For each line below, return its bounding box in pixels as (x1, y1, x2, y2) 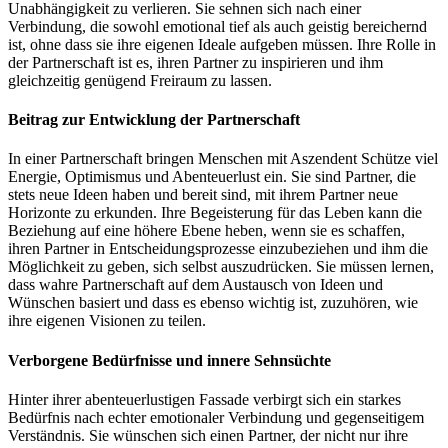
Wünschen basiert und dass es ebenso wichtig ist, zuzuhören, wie (8, 294, 418, 312)
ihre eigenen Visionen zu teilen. (8, 312, 206, 330)
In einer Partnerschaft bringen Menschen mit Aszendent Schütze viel (8, 150, 438, 168)
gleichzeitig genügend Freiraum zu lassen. (8, 71, 272, 89)
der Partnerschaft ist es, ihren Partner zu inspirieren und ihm (8, 53, 383, 71)
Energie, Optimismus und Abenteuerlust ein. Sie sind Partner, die (8, 168, 416, 186)
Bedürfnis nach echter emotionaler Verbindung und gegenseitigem (8, 408, 424, 426)
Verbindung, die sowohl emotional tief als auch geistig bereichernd (8, 17, 427, 35)
